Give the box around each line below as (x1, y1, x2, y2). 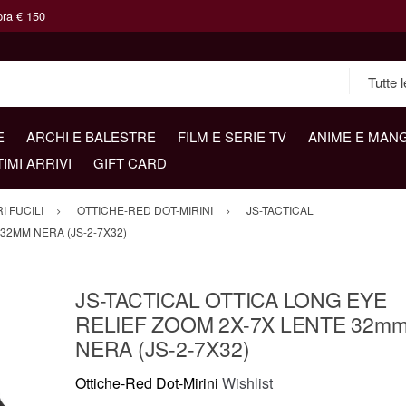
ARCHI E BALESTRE (26, 127, 156, 146)
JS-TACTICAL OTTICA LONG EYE (75, 285, 387, 315)
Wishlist (222, 372, 273, 394)
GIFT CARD (93, 153, 167, 172)
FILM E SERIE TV (178, 127, 286, 146)
